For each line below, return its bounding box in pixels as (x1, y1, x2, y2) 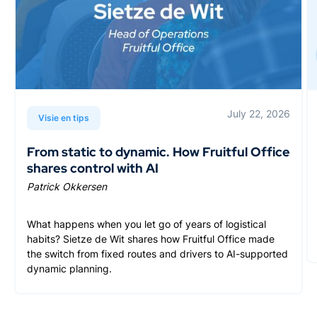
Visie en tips (38, 112, 89, 123)
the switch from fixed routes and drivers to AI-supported (27, 247, 288, 260)
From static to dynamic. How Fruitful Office (27, 143, 290, 160)
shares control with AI (27, 159, 158, 176)
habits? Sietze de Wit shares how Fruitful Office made (27, 232, 275, 245)
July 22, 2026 (227, 107, 290, 120)
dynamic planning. (27, 262, 112, 275)
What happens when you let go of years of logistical (27, 217, 266, 230)
